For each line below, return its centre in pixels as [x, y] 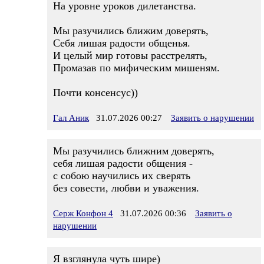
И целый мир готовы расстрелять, [130, 55]
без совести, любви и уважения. [126, 188]
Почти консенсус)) [95, 93]
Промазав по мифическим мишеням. [136, 68]
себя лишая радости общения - [123, 163]
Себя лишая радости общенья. [122, 43]
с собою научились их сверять [122, 176]
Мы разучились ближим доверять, [131, 31]
